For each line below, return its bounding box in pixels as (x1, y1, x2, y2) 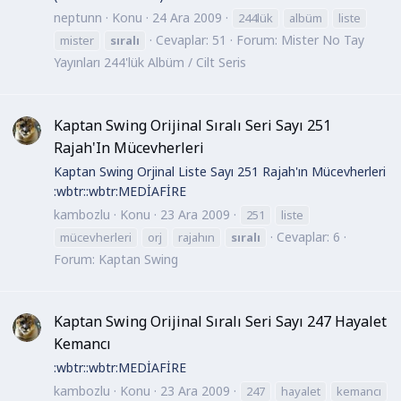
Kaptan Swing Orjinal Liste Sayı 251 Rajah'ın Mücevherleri (54, 163, 386, 181)
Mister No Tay (281, 31, 364, 49)
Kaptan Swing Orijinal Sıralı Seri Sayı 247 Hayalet (54, 311, 387, 331)
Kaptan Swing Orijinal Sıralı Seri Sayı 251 (54, 115, 331, 135)
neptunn (54, 9, 102, 27)
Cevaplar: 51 (156, 31, 226, 49)
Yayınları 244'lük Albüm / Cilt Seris (54, 54, 246, 72)
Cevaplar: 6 (277, 227, 340, 245)
